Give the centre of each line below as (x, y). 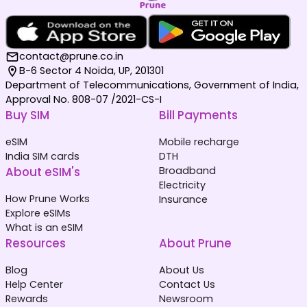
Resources (36, 244)
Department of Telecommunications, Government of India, (152, 85)
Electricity (182, 185)
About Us (182, 270)
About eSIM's (43, 172)
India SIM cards (42, 157)
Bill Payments (198, 115)
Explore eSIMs (38, 213)
